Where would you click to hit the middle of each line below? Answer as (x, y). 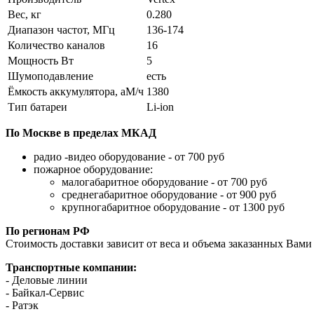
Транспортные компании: (71, 267)
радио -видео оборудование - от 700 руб (129, 156)
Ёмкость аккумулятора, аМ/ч (76, 91)
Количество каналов (56, 45)
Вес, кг (25, 14)
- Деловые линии (47, 280)
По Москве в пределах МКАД (81, 132)
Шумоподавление (50, 76)
